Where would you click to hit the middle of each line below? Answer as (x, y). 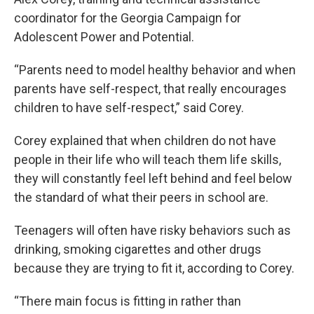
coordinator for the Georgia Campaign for (128, 18)
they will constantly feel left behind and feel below (153, 179)
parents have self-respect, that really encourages (150, 89)
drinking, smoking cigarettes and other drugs (138, 250)
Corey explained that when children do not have (145, 141)
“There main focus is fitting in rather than (128, 301)
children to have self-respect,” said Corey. (129, 108)
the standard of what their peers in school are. (141, 198)
